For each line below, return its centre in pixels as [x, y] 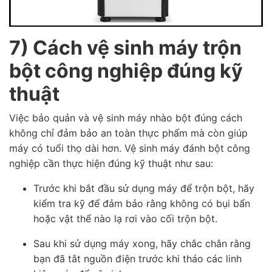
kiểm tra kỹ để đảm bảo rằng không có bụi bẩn [142, 204]
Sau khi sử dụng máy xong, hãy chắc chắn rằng [142, 244]
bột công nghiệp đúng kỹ [126, 71]
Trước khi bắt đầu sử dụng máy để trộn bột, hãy [144, 189]
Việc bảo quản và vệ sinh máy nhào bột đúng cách [126, 118]
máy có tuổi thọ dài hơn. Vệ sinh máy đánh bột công [130, 148]
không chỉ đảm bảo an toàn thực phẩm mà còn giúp [128, 133]
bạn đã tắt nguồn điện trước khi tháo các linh [138, 259]
